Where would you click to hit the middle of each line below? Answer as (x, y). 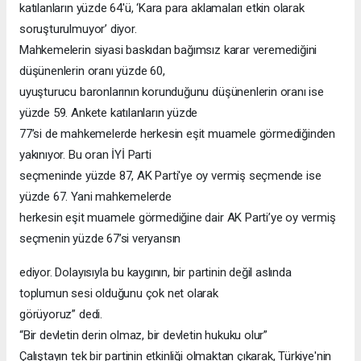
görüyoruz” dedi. (61, 314)
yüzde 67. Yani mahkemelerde (95, 196)
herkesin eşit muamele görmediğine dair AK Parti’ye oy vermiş (178, 217)
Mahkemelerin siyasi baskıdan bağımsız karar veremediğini (168, 50)
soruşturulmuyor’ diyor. (78, 29)
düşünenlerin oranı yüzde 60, (92, 71)
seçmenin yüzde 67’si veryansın (100, 238)
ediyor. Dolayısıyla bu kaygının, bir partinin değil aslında (156, 272)
